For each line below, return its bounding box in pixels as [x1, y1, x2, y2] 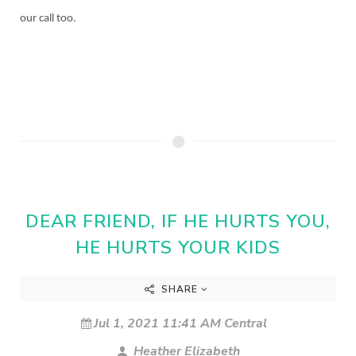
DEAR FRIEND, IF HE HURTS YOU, [25, 208, 331, 234]
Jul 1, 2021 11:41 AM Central [94, 314, 267, 332]
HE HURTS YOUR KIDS [75, 234, 281, 260]
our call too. [20, 12, 79, 25]
